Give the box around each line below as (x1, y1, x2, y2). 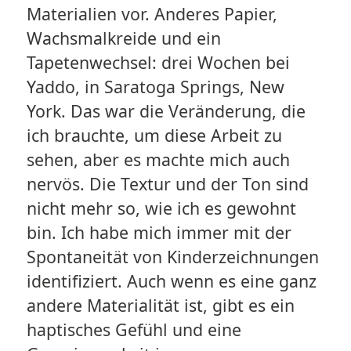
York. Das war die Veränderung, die (26, 100, 306, 123)
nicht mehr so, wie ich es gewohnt (26, 197, 296, 220)
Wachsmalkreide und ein (26, 27, 221, 50)
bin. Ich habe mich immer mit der (26, 221, 291, 244)
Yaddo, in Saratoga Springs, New (26, 75, 284, 99)
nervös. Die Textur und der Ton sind (26, 172, 309, 196)
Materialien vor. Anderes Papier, (26, 2, 277, 26)
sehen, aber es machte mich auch (26, 148, 290, 172)
